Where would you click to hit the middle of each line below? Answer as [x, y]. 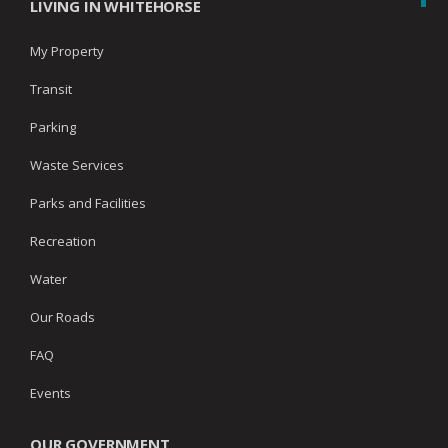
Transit [51, 89]
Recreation [63, 241]
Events [50, 393]
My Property [67, 51]
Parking [53, 127]
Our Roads [62, 317]
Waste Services [77, 165]
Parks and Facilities [88, 203]
